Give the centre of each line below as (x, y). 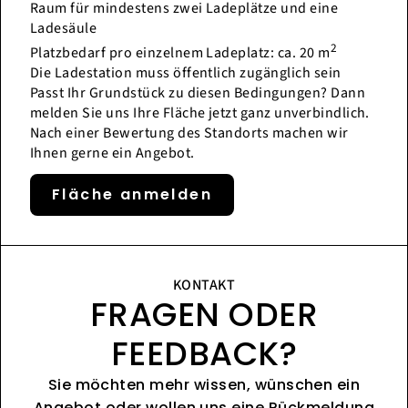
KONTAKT (204, 285)
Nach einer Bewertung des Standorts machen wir (189, 133)
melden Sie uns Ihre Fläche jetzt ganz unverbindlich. (200, 112)
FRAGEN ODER (204, 314)
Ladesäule (64, 28)
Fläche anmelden (132, 194)
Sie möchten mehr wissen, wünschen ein (204, 384)
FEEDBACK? (204, 353)
